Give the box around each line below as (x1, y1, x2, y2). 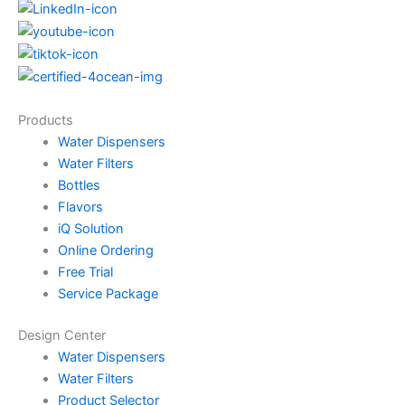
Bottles (57, 176, 100, 193)
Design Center (18, 326, 106, 344)
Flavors (57, 198, 103, 215)
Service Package (57, 285, 158, 302)
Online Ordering (57, 241, 154, 259)
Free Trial (57, 263, 113, 280)
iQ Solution (57, 220, 124, 237)
